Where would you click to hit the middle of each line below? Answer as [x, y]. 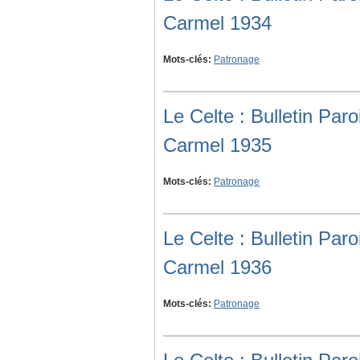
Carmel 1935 [217, 145]
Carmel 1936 [217, 268]
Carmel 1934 [217, 23]
